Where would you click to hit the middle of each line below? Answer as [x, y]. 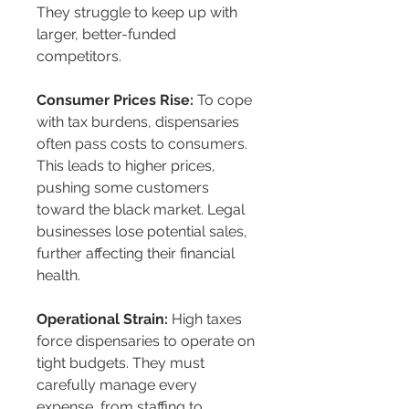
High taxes [207, 320]
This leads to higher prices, [128, 166]
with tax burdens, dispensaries [140, 122]
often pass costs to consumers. [144, 144]
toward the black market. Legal [142, 210]
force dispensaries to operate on [147, 341]
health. [58, 276]
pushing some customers [125, 188]
